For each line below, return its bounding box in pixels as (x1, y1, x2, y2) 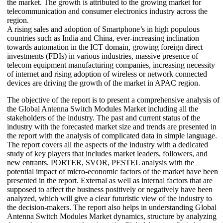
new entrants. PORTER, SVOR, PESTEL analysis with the (7, 158, 194, 167)
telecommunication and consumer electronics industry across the (7, 6, 208, 15)
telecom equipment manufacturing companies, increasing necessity (7, 60, 215, 69)
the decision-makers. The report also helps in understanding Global (7, 203, 217, 212)
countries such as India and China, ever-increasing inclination (7, 33, 199, 42)
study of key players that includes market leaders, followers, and (7, 149, 208, 158)
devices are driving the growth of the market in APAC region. (7, 78, 200, 87)
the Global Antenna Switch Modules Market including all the (7, 104, 198, 113)
